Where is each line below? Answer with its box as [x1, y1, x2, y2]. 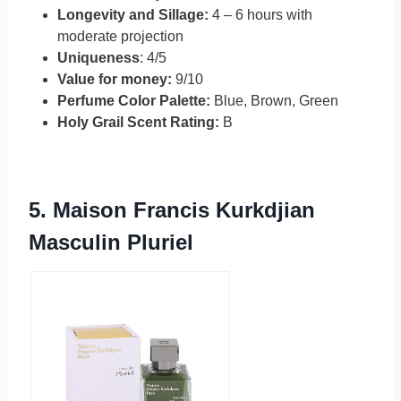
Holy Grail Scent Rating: [57, 115, 219, 131]
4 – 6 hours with [212, 7, 312, 23]
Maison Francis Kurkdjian [53, 198, 315, 223]
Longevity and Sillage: [57, 7, 212, 23]
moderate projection [57, 29, 183, 45]
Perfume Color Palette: [57, 93, 210, 109]
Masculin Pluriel [29, 230, 193, 255]
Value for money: [57, 72, 172, 88]
